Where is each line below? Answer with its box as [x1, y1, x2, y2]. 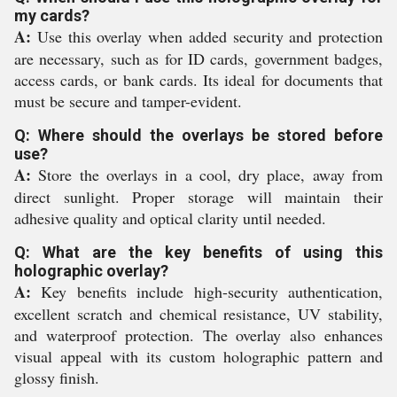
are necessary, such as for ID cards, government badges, [14, 47, 383, 69]
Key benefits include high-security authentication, [31, 280, 383, 302]
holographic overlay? [14, 261, 168, 280]
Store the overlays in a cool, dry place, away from [31, 163, 383, 185]
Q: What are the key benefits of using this [14, 242, 383, 261]
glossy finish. [14, 366, 99, 388]
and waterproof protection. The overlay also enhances [14, 323, 383, 346]
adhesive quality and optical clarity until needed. [14, 206, 326, 229]
